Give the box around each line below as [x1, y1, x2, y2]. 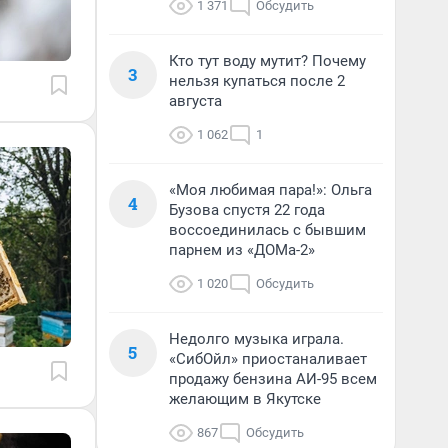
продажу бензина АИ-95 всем [169, 370, 377, 388]
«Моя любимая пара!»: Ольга [169, 181, 372, 199]
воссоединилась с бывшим [169, 221, 366, 239]
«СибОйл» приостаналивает [169, 350, 367, 368]
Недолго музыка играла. [169, 330, 344, 348]
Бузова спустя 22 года [169, 201, 325, 219]
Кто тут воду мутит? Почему [169, 52, 366, 70]
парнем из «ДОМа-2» [169, 241, 315, 259]
